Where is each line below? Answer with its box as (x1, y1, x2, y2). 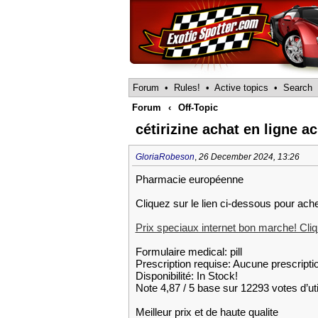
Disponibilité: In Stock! (135, 270, 238, 282)
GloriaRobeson (135, 152, 194, 162)
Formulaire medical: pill (135, 246, 242, 258)
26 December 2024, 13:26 (198, 152, 300, 162)
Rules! (173, 82, 200, 93)
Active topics (214, 82, 268, 93)
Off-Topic (177, 102, 218, 113)
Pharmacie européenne (135, 173, 243, 185)
